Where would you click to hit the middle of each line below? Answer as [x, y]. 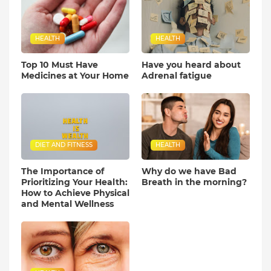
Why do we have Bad [189, 171]
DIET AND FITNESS [64, 145]
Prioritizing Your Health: [74, 182]
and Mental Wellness [67, 204]
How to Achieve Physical [75, 193]
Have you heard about [191, 65]
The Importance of [63, 171]
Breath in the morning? [194, 182]
